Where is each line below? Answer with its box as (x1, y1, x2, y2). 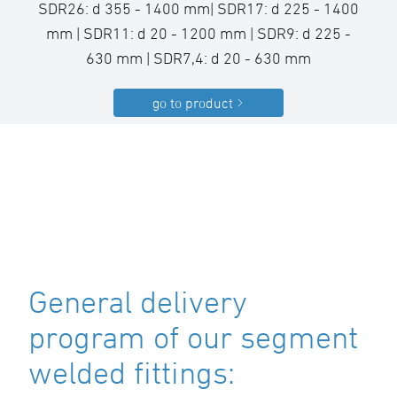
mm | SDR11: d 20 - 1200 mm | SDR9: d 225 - (46, 24, 351, 43)
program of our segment (28, 319, 358, 355)
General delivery (28, 284, 247, 320)
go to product (152, 95, 233, 112)
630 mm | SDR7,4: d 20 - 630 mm (86, 49, 311, 68)
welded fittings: (28, 354, 235, 391)
